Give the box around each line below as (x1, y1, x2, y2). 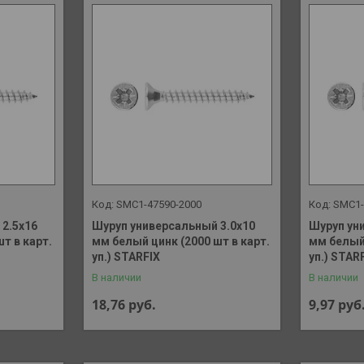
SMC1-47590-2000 (115, 197, 201, 210)
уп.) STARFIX (91, 249, 160, 263)
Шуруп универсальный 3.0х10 (91, 219, 255, 232)
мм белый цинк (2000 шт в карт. (91, 234, 270, 248)
